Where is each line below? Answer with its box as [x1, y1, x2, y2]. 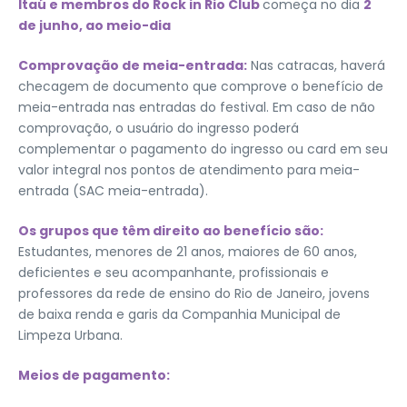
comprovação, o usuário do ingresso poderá [18, 118, 299, 137]
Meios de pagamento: [18, 365, 170, 384]
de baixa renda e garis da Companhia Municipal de [18, 304, 341, 323]
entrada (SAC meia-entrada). [18, 181, 208, 200]
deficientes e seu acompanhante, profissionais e [18, 263, 329, 282]
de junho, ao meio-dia [18, 15, 173, 35]
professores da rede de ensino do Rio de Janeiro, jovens [18, 283, 370, 303]
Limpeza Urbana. [18, 325, 123, 344]
